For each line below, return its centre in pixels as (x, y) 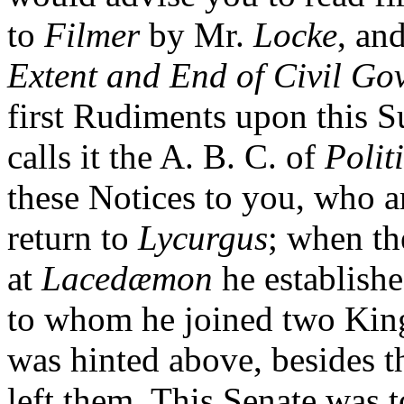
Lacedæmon (127, 279)
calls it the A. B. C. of (166, 157)
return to (73, 238)
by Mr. (197, 35)
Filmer (92, 35)
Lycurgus (203, 238)
